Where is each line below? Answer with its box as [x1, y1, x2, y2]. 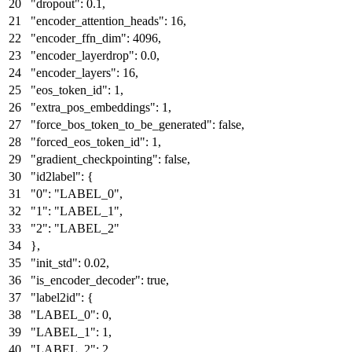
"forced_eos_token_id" [31, 134, 145, 148]
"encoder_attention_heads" [31, 13, 164, 27]
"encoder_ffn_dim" [31, 31, 126, 45]
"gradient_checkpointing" [31, 152, 158, 166]
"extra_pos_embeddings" [31, 100, 156, 114]
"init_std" [31, 255, 78, 269]
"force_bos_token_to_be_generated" [31, 117, 212, 131]
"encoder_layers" [31, 65, 116, 79]
